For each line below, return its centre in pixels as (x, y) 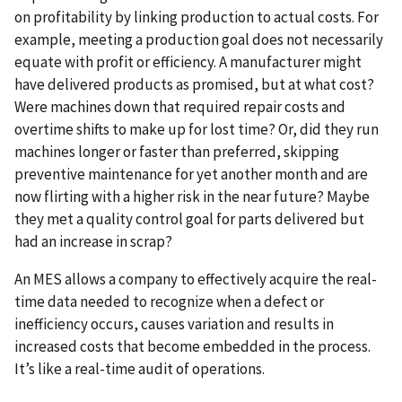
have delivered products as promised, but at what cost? (194, 85)
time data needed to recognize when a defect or (169, 302)
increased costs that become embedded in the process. (192, 347)
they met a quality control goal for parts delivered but (189, 219)
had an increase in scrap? (93, 242)
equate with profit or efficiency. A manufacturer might (188, 62)
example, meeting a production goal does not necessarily (199, 40)
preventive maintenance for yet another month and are (191, 175)
